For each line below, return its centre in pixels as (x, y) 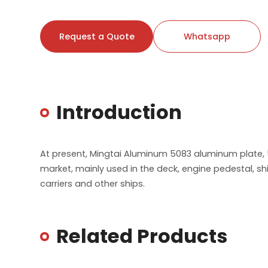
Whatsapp (207, 36)
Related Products (142, 236)
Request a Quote (97, 36)
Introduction (119, 112)
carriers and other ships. (93, 184)
